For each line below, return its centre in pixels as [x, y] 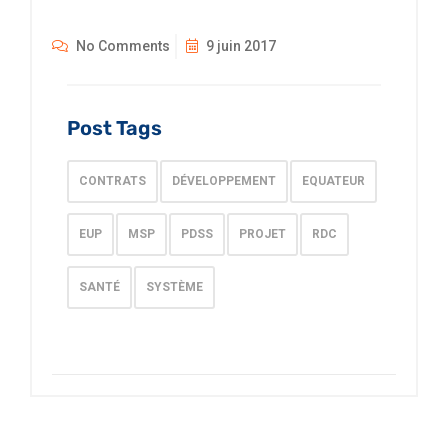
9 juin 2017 [239, 46]
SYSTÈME [174, 287]
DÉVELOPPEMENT [224, 181]
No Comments [121, 46]
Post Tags [114, 128]
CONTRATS [112, 181]
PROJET [262, 234]
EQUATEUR [333, 181]
